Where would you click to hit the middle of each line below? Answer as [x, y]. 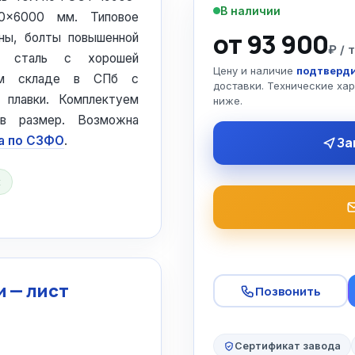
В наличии [250, 11]
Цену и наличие [255, 71]
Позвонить [288, 291]
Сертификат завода [288, 346]
